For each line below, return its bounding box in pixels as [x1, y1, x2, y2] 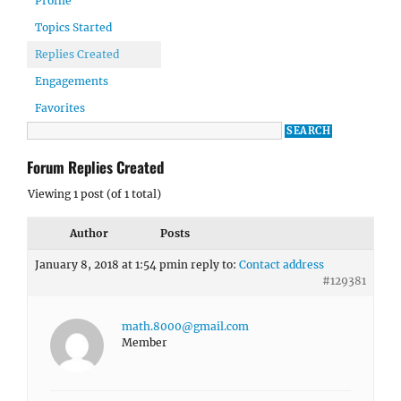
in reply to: [177, 258, 239, 271]
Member [122, 336, 167, 349]
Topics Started [35, 21, 112, 34]
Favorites [35, 101, 85, 115]
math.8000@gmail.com [122, 320, 249, 333]
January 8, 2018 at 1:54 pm [35, 258, 177, 271]
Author [69, 226, 108, 240]
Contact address [239, 258, 324, 271]
